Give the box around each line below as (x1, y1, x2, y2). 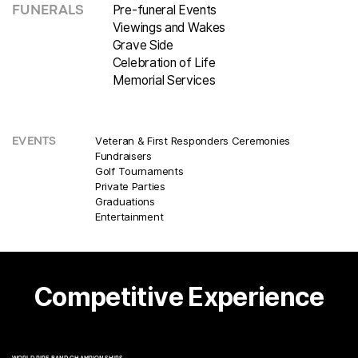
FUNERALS (11, 5, 85, 18)
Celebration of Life (112, 54, 216, 70)
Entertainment (94, 209, 164, 223)
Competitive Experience (33, 280, 324, 312)
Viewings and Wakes (112, 19, 226, 35)
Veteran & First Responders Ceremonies (94, 133, 291, 147)
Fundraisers (94, 149, 152, 162)
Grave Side (112, 37, 173, 53)
